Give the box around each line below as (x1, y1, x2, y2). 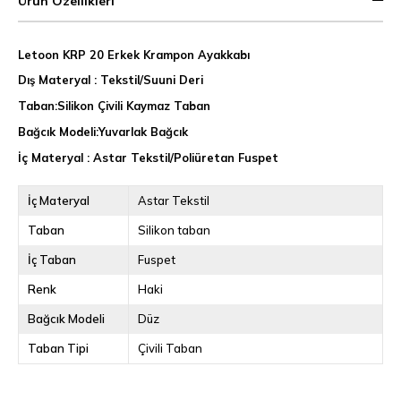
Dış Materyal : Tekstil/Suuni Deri (18, 73, 203, 88)
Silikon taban (137, 222, 210, 237)
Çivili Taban (137, 340, 202, 355)
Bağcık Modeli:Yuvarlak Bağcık (18, 124, 188, 139)
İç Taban (28, 252, 76, 267)
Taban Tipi (28, 340, 89, 355)
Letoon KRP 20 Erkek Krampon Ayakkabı (18, 47, 250, 62)
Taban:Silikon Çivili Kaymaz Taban (18, 98, 210, 114)
